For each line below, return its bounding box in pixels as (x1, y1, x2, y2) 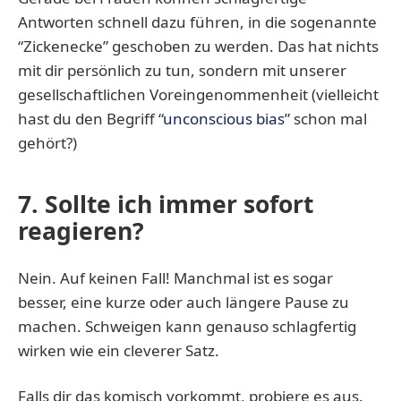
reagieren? (18, 214, 144, 247)
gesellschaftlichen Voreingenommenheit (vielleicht (18, 83, 379, 105)
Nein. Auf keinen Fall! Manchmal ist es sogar (18, 267, 333, 288)
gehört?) (18, 132, 77, 153)
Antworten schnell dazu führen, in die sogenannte (18, 11, 377, 32)
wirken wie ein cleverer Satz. (18, 339, 219, 361)
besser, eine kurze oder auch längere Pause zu (18, 291, 349, 312)
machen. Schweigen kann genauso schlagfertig (18, 315, 356, 337)
